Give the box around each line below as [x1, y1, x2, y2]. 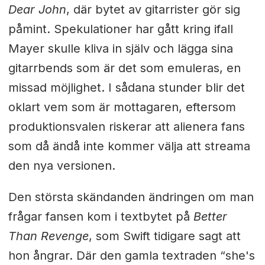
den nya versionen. [8, 159, 115, 173]
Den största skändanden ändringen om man [8, 190, 254, 205]
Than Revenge [8, 229, 89, 244]
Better [193, 209, 227, 224]
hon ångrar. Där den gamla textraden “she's [8, 248, 255, 263]
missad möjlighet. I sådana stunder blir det [8, 80, 245, 95]
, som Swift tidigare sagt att [88, 229, 241, 244]
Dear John [8, 2, 66, 17]
